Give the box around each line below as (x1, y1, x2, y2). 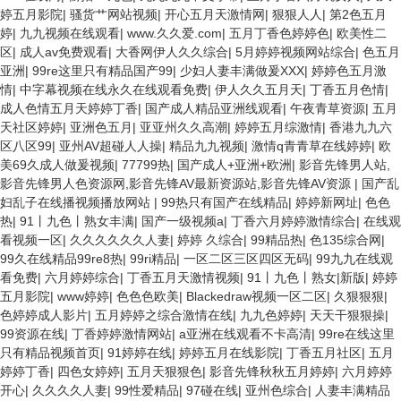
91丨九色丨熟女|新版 (247, 270, 365, 285)
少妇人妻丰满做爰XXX (180, 64, 304, 78)
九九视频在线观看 (20, 26, 120, 40)
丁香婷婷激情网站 (72, 327, 172, 341)
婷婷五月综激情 (235, 120, 322, 134)
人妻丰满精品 (315, 383, 390, 397)
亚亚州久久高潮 (140, 120, 227, 134)
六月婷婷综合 (45, 270, 120, 285)
